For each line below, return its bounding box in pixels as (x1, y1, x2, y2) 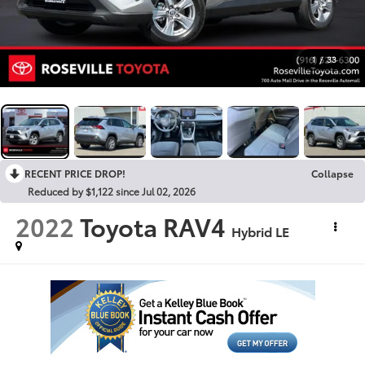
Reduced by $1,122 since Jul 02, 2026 (28, 183, 196, 198)
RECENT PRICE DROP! (24, 165, 125, 180)
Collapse (311, 165, 354, 180)
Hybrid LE (231, 222, 289, 241)
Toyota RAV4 (79, 209, 226, 244)
